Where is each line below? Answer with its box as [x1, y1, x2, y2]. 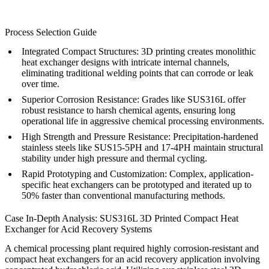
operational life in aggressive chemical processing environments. [22, 116, 264, 127]
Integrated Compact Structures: [22, 46, 139, 57]
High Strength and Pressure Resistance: [22, 131, 171, 142]
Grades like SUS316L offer [139, 94, 246, 105]
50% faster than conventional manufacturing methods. [22, 190, 225, 201]
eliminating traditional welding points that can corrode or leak [22, 68, 253, 79]
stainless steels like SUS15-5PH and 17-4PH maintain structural [22, 142, 263, 153]
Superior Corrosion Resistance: [22, 94, 139, 105]
